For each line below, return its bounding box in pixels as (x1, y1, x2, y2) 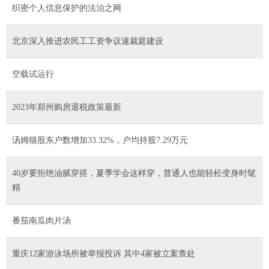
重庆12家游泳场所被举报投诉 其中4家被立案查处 (12, 249, 195, 258)
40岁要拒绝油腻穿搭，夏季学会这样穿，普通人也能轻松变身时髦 (12, 168, 256, 178)
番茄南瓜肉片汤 (12, 216, 71, 225)
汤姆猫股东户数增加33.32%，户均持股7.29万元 (12, 135, 188, 145)
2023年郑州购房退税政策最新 (12, 102, 121, 112)
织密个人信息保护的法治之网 (12, 3, 121, 13)
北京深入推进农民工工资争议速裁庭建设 (12, 36, 163, 46)
